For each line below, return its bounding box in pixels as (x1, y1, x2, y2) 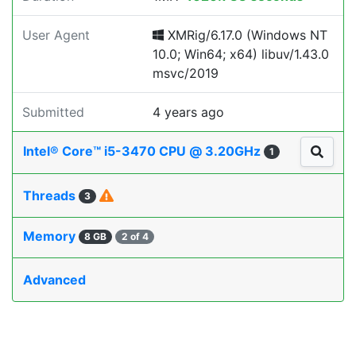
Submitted (22, 104, 84, 120)
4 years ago (153, 104, 224, 120)
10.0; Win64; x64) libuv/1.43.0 (153, 46, 329, 62)
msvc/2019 (153, 65, 219, 81)
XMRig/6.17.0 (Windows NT (164, 27, 327, 43)
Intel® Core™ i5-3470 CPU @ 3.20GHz (23, 143, 264, 160)
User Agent (22, 27, 90, 43)
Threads (23, 188, 79, 204)
